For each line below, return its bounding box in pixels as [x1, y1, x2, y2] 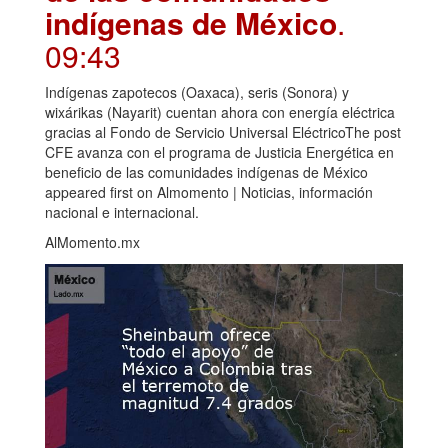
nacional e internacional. [45, 201, 199, 222]
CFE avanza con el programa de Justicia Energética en [45, 141, 394, 162]
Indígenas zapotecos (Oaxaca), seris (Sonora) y [45, 81, 349, 102]
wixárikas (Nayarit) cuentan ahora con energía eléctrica [45, 101, 395, 122]
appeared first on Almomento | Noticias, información [45, 181, 373, 202]
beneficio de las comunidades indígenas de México [45, 161, 368, 182]
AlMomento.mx [45, 231, 140, 252]
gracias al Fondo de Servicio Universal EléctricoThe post [45, 121, 401, 142]
